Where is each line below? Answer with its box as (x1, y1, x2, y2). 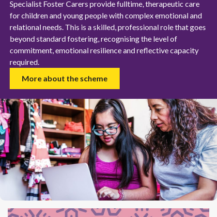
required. (10, 57, 41, 66)
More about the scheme (22, 73, 108, 83)
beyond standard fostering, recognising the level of (10, 33, 177, 43)
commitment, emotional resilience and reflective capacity (10, 45, 199, 55)
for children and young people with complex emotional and (10, 10, 202, 20)
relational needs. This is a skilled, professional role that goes (10, 22, 206, 31)
